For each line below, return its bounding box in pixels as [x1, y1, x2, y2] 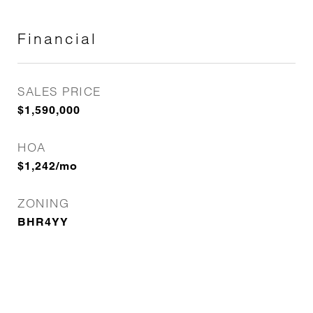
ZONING [17, 196, 69, 210]
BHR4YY [17, 215, 68, 228]
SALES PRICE [17, 84, 101, 99]
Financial [17, 29, 97, 48]
